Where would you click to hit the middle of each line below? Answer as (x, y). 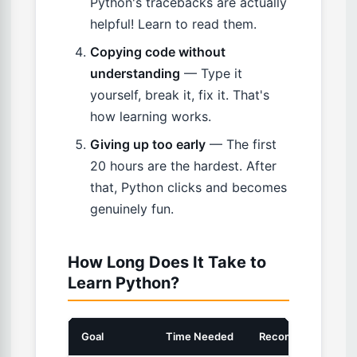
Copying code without (158, 52)
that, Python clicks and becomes (188, 188)
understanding (135, 74)
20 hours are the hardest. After (183, 166)
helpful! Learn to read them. (173, 24)
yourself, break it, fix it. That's (180, 95)
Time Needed (200, 337)
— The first (241, 145)
